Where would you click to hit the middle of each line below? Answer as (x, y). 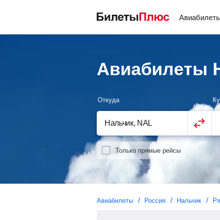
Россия (155, 201)
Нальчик (189, 201)
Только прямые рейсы (148, 150)
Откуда (109, 100)
